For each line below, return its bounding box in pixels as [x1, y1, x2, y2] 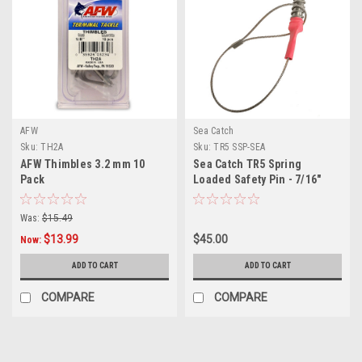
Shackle [193, 187, 234, 201]
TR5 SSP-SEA [213, 141, 265, 153]
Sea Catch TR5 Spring [193, 157, 301, 170]
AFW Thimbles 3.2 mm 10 [20, 157, 145, 170]
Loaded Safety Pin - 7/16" [193, 172, 322, 186]
